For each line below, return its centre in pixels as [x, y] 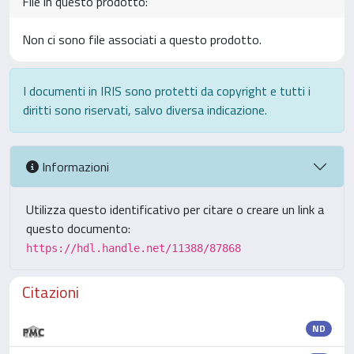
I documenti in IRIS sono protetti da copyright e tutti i [167, 91]
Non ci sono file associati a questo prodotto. [142, 40]
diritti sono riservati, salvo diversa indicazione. [145, 110]
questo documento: [78, 228]
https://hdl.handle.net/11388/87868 [134, 248]
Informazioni [74, 166]
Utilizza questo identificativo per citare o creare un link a [175, 209]
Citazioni [51, 292]
